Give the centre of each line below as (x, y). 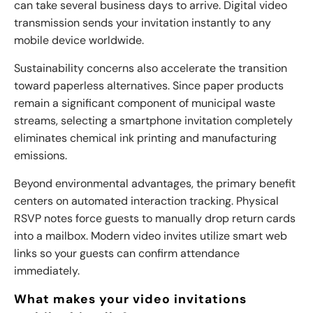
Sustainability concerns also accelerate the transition (151, 68)
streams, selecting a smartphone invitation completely (153, 121)
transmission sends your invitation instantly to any (143, 23)
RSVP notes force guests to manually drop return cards (155, 219)
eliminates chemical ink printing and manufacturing (145, 138)
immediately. (47, 271)
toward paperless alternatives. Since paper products (149, 86)
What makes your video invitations (130, 299)
